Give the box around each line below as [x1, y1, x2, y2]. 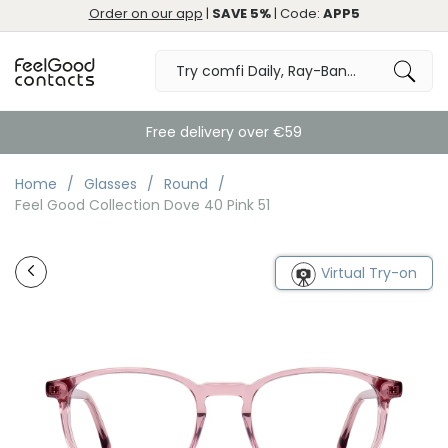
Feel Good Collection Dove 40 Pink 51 [15, 195, 270, 215]
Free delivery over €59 [146, 122, 302, 142]
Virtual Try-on [321, 263, 417, 283]
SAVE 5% [211, 4, 271, 23]
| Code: [270, 4, 323, 23]
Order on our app [88, 4, 203, 23]
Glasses [84, 174, 141, 194]
